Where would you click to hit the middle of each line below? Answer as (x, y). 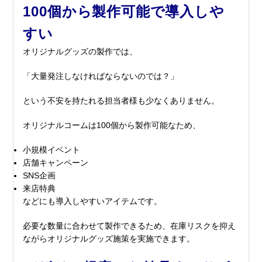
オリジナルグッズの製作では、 (80, 51)
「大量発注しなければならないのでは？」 (101, 76)
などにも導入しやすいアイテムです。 (93, 201)
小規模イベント (52, 149)
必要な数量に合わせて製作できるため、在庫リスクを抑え (130, 225)
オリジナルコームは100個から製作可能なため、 (112, 125)
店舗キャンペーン (56, 162)
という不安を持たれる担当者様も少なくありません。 (121, 100)
